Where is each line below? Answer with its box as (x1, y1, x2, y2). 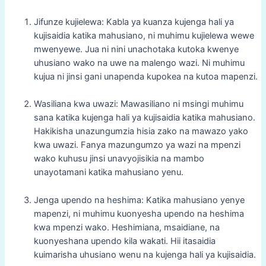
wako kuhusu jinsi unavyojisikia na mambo (33, 153, 204, 164)
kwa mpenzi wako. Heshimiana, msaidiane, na (33, 221, 220, 233)
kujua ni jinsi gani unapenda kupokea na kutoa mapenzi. (33, 71, 258, 83)
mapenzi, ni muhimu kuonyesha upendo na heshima (33, 208, 244, 219)
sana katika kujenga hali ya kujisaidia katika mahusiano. (33, 112, 255, 123)
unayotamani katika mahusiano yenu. (33, 167, 183, 178)
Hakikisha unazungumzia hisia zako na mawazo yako (33, 126, 248, 137)
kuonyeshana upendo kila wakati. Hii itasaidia (33, 235, 216, 246)
